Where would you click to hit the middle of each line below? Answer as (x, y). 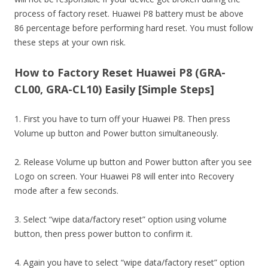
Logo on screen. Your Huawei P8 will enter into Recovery (124, 176)
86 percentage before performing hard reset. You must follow (134, 28)
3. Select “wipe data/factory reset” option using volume (121, 219)
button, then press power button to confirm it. (103, 234)
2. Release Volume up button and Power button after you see (133, 162)
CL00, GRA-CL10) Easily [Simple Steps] (114, 89)
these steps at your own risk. (70, 42)
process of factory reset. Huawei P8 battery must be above (129, 13)
